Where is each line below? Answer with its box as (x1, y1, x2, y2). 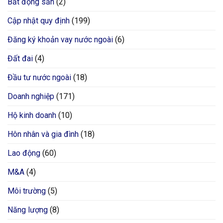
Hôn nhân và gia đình (7, 129, 79, 139)
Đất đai (7, 54, 33, 64)
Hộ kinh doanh (7, 111, 56, 120)
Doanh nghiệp (7, 92, 54, 102)
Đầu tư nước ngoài (7, 73, 71, 83)
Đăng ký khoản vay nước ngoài (7, 35, 113, 45)
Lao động (7, 148, 40, 158)
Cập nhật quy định (7, 16, 70, 26)
